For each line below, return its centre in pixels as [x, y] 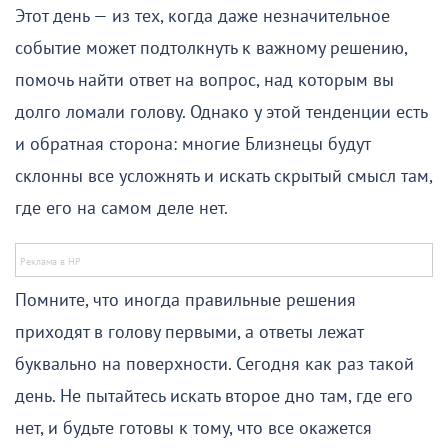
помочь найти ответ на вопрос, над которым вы [204, 80]
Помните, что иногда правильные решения [185, 300]
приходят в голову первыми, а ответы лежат [189, 332]
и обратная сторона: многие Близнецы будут [192, 144]
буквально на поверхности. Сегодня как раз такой [214, 364]
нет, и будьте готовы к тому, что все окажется [193, 428]
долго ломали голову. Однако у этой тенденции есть [221, 112]
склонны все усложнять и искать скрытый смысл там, [223, 176]
